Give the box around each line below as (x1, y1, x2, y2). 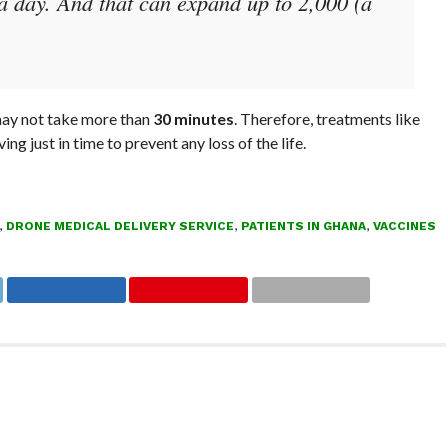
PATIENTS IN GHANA (240, 218, 366, 233)
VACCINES (372, 218, 436, 233)
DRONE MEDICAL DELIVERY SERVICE (5, 218, 234, 233)
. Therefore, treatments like (233, 108, 420, 128)
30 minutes (152, 108, 234, 128)
